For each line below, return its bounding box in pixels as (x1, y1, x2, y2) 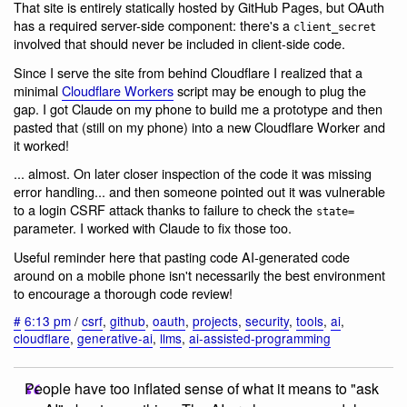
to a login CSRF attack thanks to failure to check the (14, 200, 316, 220)
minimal (14, 80, 62, 100)
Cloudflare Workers (62, 80, 174, 100)
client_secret (293, 21, 376, 35)
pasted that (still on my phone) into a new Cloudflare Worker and (14, 116, 385, 136)
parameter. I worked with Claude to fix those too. (14, 218, 292, 238)
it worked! (14, 134, 69, 154)
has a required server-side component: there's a (14, 15, 293, 35)
